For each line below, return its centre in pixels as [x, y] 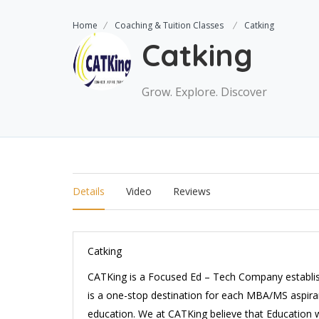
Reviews [192, 191]
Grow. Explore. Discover [204, 92]
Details [89, 191]
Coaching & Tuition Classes [169, 25]
